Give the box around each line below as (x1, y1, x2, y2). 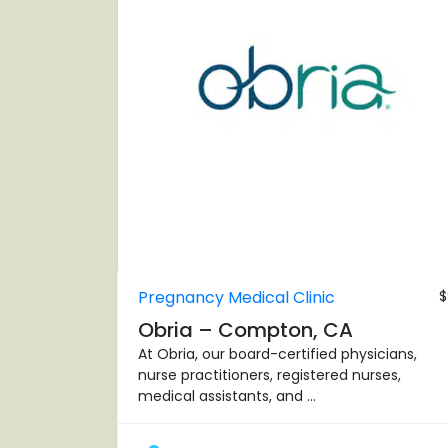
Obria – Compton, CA (138, 316, 353, 345)
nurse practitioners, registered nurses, (138, 365, 401, 386)
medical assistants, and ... (138, 386, 316, 407)
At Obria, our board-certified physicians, (138, 344, 417, 365)
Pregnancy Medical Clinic (138, 286, 335, 310)
